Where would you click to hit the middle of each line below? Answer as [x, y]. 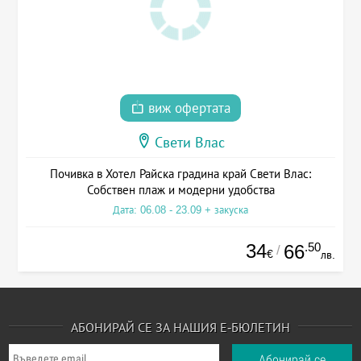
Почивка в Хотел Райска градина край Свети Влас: [180, 174]
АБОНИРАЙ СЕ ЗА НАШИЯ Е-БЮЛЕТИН [180, 328]
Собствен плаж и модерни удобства [180, 190]
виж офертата [187, 109]
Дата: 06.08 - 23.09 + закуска [180, 210]
